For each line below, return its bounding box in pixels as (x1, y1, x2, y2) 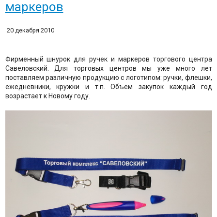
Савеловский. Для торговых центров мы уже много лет (5, 64, 212, 72)
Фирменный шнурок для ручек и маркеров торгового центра (5, 55, 212, 63)
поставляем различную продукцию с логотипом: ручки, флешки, (5, 73, 212, 81)
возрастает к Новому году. (5, 92, 90, 100)
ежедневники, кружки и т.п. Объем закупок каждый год (5, 82, 212, 91)
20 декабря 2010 (6, 26, 54, 34)
